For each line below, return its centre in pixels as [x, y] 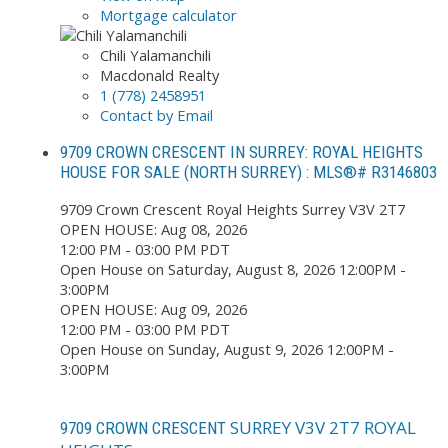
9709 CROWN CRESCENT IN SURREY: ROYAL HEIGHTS [241, 152]
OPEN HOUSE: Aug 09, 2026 [153, 309]
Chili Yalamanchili [155, 54]
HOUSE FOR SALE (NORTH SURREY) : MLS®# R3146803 [248, 172]
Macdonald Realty [159, 74]
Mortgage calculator [168, 14]
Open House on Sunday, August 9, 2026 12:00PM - [227, 349]
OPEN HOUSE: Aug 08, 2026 [153, 229]
